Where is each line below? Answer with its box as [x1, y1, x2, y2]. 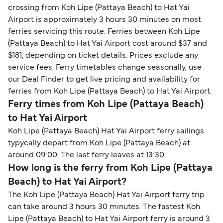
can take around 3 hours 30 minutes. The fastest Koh [8, 204, 200, 211]
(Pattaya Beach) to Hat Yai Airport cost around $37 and [8, 40, 207, 48]
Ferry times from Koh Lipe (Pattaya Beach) [8, 100, 204, 110]
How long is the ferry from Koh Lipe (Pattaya [8, 164, 213, 173]
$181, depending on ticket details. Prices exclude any [8, 52, 198, 60]
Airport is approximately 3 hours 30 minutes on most [8, 16, 201, 24]
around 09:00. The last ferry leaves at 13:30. [8, 152, 166, 159]
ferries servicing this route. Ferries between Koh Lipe [8, 28, 200, 36]
